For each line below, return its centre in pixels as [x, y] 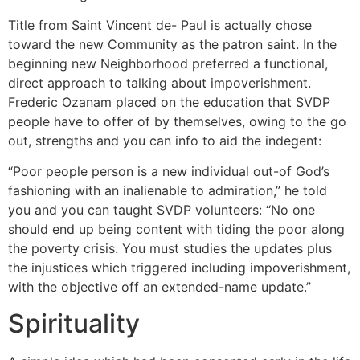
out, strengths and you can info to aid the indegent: [165, 141]
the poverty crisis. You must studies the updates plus [170, 249]
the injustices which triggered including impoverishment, [179, 268]
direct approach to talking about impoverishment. [160, 83]
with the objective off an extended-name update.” [160, 287]
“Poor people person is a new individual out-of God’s [169, 172]
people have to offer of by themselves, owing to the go [177, 122]
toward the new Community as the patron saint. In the [172, 45]
